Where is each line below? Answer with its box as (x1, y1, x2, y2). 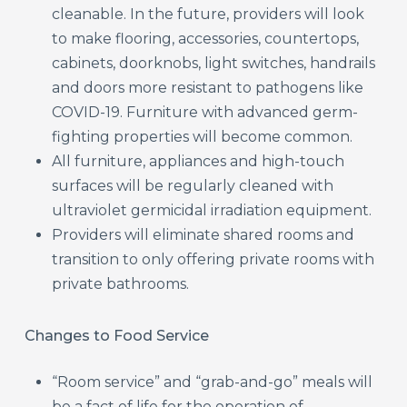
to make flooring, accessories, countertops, (52, 29, 360, 47)
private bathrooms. (52, 274, 190, 293)
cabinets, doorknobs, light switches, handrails (52, 54, 376, 72)
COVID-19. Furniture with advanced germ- (52, 103, 359, 121)
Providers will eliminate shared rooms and (52, 225, 355, 243)
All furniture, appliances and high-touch (52, 152, 345, 170)
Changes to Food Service (25, 326, 210, 344)
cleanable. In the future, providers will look (52, 5, 365, 23)
